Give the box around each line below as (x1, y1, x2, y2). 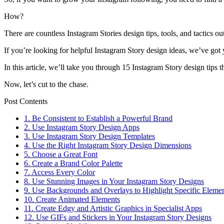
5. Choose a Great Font (24, 150, 97, 159)
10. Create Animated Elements (24, 195, 120, 204)
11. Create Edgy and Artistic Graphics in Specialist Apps (24, 204, 202, 213)
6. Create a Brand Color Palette (24, 159, 122, 168)
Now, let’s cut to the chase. (4, 80, 88, 89)
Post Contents (4, 97, 47, 106)
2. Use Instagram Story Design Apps (24, 123, 139, 132)
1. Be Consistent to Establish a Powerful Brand (24, 114, 172, 123)
